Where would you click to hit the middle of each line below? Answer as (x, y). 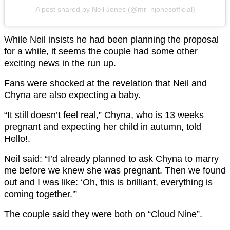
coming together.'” (41, 194)
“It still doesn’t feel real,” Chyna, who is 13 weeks (104, 115)
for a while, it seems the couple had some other (101, 51)
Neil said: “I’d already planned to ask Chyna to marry (111, 158)
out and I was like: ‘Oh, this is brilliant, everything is (108, 182)
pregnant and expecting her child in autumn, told (103, 127)
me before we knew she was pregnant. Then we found (115, 170)
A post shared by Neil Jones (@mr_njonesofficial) (115, 9)
